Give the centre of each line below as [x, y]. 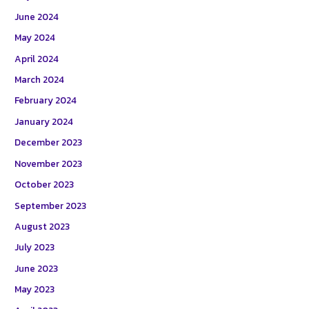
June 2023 [37, 268]
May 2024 [35, 38]
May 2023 [35, 289]
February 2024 [46, 100]
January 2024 [44, 121]
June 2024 [37, 16]
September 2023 [51, 205]
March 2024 [40, 80]
